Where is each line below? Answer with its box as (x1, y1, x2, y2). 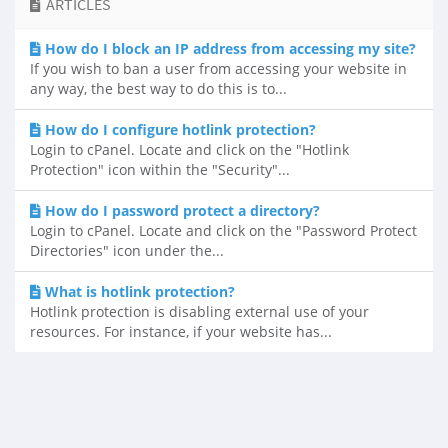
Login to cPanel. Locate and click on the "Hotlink (30, 140, 349, 159)
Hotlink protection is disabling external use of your (30, 302, 369, 321)
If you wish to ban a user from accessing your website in (30, 59, 407, 78)
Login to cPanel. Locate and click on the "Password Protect (30, 221, 417, 240)
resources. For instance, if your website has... (30, 322, 332, 341)
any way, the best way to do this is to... (30, 79, 287, 98)
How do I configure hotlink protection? (45, 120, 316, 139)
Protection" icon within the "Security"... (30, 160, 290, 179)
